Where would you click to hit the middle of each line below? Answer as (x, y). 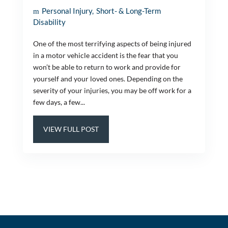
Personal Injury (67, 11)
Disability (49, 22)
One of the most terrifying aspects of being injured (112, 44)
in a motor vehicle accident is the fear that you (105, 55)
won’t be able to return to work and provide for (107, 67)
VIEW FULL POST (71, 129)
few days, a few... (59, 102)
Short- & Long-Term (128, 11)
